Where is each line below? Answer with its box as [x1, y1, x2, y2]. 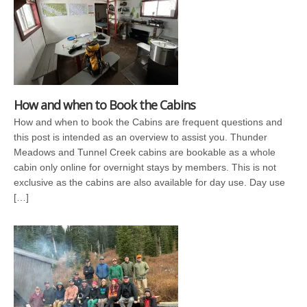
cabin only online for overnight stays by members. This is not [14, 161, 276, 173]
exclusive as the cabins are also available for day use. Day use [14, 176, 285, 188]
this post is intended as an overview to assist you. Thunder [14, 131, 267, 143]
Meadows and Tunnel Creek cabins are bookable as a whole [14, 146, 275, 158]
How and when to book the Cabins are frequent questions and [14, 116, 282, 127]
